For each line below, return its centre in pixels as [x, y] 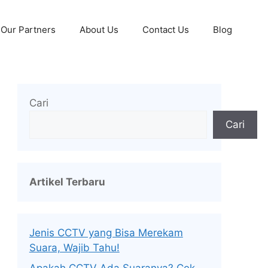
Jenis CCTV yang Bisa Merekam [106, 233]
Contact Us [166, 30]
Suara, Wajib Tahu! [74, 248]
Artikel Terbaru [67, 182]
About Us [99, 30]
